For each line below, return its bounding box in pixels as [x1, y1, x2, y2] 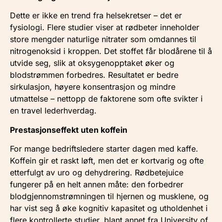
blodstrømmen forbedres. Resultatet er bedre [10, 70, 178, 80]
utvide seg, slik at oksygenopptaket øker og [10, 58, 174, 68]
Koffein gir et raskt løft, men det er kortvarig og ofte [10, 155, 204, 166]
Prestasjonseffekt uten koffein [10, 124, 127, 135]
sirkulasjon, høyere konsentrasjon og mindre [10, 82, 175, 92]
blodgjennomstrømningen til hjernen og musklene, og [10, 191, 209, 201]
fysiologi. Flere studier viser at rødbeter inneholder [10, 22, 199, 33]
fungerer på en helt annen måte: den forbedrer [10, 179, 183, 189]
